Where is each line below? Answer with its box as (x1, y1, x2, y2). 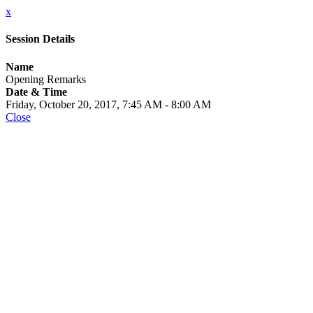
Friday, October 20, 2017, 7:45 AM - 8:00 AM (6, 98, 211, 110)
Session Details (6, 33, 75, 45)
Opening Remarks (6, 73, 86, 85)
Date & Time (6, 85, 67, 98)
